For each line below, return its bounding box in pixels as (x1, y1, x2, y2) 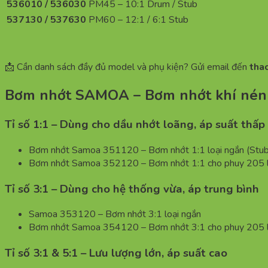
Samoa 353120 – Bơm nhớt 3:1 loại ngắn (29, 208, 201, 221)
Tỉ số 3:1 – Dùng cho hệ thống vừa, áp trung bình (5, 181, 259, 197)
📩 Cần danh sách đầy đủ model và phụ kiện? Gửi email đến (5, 60, 249, 74)
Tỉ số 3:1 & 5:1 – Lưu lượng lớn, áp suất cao (5, 245, 227, 261)
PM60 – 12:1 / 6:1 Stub (89, 13, 188, 27)
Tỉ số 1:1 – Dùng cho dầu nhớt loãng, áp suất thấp (5, 117, 265, 133)
